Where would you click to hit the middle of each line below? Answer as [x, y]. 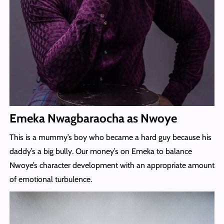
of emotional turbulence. [50, 179]
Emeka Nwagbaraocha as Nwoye [93, 118]
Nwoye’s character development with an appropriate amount [112, 165]
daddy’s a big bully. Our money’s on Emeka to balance [100, 151]
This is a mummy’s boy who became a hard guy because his [110, 137]
